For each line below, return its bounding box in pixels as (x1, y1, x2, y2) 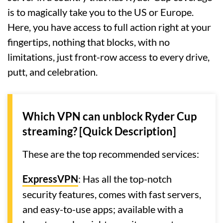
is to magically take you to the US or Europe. (7, 6, 194, 18)
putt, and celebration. (7, 66, 98, 78)
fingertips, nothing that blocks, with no (7, 36, 170, 48)
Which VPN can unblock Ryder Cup (22, 110, 197, 123)
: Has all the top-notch (78, 173, 172, 185)
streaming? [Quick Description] (22, 124, 176, 138)
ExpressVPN (22, 173, 78, 185)
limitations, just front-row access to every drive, (7, 51, 210, 63)
